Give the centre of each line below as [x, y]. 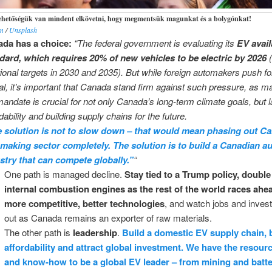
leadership [95, 232]
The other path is [38, 232]
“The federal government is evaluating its [156, 42]
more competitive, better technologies [84, 203]
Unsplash [23, 29]
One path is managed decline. [64, 174]
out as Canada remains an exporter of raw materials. [108, 217]
